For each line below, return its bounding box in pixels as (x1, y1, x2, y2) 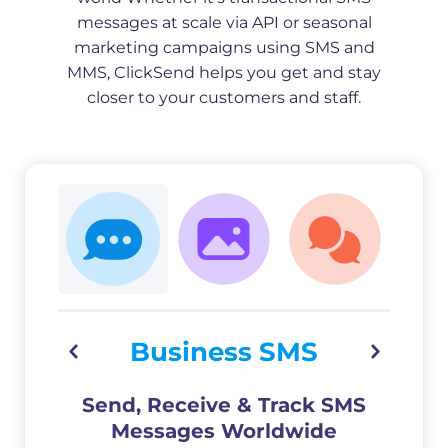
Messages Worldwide (111, 418, 337, 443)
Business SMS (130, 335, 318, 368)
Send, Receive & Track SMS (82, 392, 366, 417)
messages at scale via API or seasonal (76, 12, 372, 32)
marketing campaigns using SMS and (73, 37, 375, 57)
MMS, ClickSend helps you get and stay (67, 62, 381, 82)
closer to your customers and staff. (87, 87, 361, 107)
